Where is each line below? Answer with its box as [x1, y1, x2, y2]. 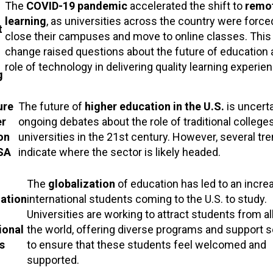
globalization [48, 177, 115, 190]
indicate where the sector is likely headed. [18, 145, 221, 158]
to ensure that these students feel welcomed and [26, 238, 266, 251]
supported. [26, 253, 79, 266]
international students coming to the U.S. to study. [26, 192, 267, 205]
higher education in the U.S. [84, 99, 224, 113]
